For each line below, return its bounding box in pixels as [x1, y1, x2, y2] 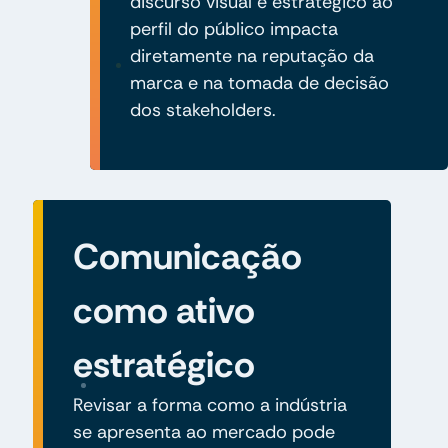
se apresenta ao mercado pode [72, 419, 335, 444]
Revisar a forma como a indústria [72, 392, 347, 417]
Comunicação [72, 232, 302, 280]
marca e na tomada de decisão [129, 70, 389, 95]
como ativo [72, 286, 255, 334]
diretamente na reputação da [129, 43, 374, 68]
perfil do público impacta [129, 16, 338, 41]
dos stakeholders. [129, 97, 276, 122]
